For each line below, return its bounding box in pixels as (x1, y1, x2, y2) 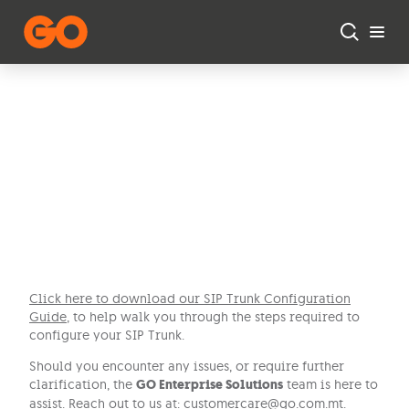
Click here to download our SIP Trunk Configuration (29, 290, 351, 307)
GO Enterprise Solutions (136, 376, 283, 393)
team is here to (283, 376, 378, 393)
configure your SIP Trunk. (29, 327, 184, 343)
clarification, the (29, 376, 136, 393)
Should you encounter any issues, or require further (29, 358, 344, 374)
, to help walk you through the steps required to (67, 309, 360, 325)
